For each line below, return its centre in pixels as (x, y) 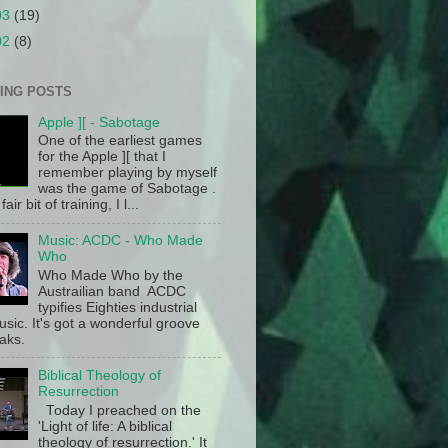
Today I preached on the (120, 410)
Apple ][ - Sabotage (99, 122)
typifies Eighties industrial (118, 308)
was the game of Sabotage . (127, 189)
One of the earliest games (120, 141)
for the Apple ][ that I (102, 157)
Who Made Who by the (111, 276)
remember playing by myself (128, 173)
